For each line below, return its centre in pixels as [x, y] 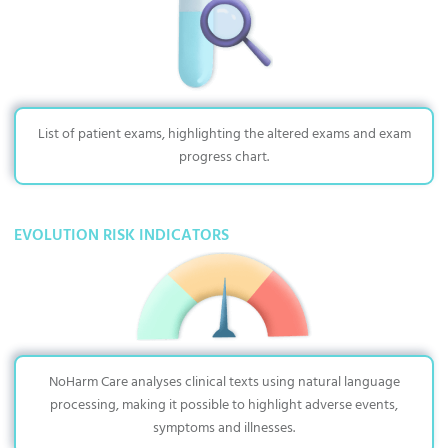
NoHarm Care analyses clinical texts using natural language [224, 383]
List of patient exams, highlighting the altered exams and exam [224, 135]
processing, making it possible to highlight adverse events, [224, 406]
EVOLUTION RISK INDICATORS [121, 236]
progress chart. [224, 158]
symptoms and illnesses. [224, 429]
